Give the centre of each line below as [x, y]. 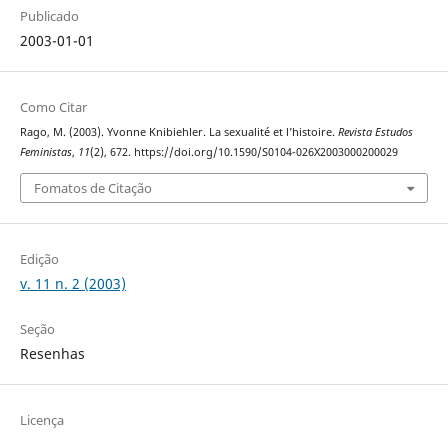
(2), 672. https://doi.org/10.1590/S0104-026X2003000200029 [243, 152]
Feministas [45, 152]
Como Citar [53, 107]
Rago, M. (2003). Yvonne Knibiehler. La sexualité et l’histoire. [178, 132]
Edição [39, 258]
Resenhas [52, 353]
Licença [41, 419]
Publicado [49, 16]
